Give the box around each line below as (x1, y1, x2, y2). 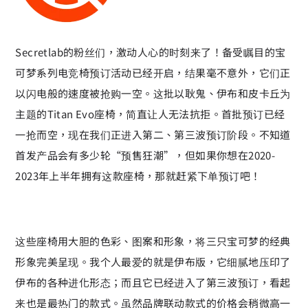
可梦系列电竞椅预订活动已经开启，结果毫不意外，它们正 (15, 65, 291, 80)
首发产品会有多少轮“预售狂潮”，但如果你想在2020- (15, 147, 276, 162)
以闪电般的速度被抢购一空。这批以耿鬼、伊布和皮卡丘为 (15, 85, 291, 100)
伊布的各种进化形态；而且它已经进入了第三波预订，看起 (15, 274, 291, 289)
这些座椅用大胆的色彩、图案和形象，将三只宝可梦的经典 (15, 233, 291, 248)
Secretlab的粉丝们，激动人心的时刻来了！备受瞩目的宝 (15, 44, 286, 59)
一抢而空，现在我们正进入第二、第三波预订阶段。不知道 (15, 126, 291, 142)
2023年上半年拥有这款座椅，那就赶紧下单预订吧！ (15, 168, 261, 183)
